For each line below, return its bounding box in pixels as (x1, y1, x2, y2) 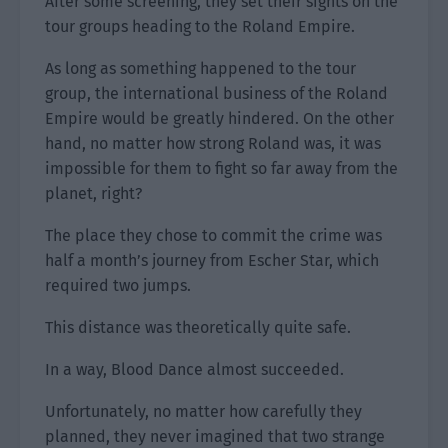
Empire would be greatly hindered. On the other (45, 109, 394, 128)
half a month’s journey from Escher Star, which (45, 251, 379, 270)
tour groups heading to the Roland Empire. (45, 17, 355, 36)
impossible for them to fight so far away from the (45, 159, 398, 178)
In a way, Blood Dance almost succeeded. (45, 360, 344, 379)
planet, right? (45, 184, 142, 203)
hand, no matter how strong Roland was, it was (45, 134, 381, 153)
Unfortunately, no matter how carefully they (45, 402, 362, 421)
